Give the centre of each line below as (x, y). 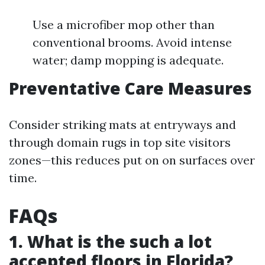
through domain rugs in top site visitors (120, 142)
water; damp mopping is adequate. (128, 60)
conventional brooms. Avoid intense (132, 42)
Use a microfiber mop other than (124, 25)
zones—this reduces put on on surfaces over (132, 160)
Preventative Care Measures (130, 88)
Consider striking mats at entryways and (122, 125)
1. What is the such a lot (110, 241)
